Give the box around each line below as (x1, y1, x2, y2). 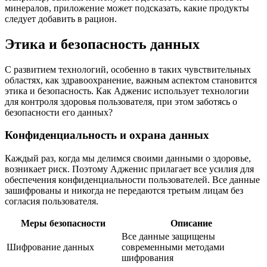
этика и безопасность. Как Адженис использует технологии (5, 85, 249, 96)
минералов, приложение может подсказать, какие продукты (5, 2, 249, 13)
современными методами (122, 242, 225, 252)
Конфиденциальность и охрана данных (5, 129, 209, 142)
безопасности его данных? (5, 107, 113, 117)
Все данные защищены (122, 231, 215, 241)
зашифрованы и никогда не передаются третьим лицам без (5, 185, 243, 195)
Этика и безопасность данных (5, 36, 200, 52)
